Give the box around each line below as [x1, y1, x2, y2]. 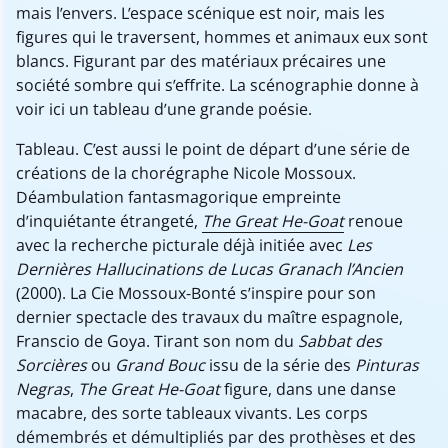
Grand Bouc [111, 354, 209, 376]
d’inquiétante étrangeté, [16, 210, 202, 232]
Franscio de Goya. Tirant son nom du [16, 330, 298, 352]
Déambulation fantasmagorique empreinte [16, 186, 341, 208]
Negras [16, 378, 70, 400]
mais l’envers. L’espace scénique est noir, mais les [16, 2, 385, 24]
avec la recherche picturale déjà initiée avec [16, 234, 347, 256]
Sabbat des [298, 330, 382, 352]
